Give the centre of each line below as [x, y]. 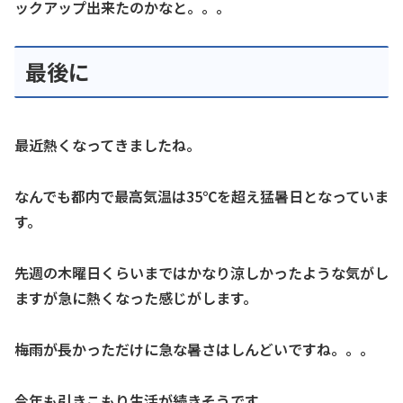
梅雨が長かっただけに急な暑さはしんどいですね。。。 [194, 349]
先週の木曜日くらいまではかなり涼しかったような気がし [201, 273]
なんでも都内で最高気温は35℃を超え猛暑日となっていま [201, 197]
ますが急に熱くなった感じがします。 [136, 298]
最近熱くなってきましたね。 [107, 145]
